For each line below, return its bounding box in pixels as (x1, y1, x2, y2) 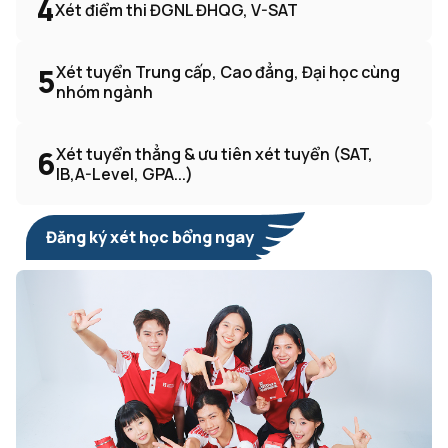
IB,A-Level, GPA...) (56, 163, 193, 186)
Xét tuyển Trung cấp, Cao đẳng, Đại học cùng (56, 61, 400, 84)
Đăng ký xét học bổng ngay (46, 226, 254, 249)
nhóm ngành (56, 81, 153, 104)
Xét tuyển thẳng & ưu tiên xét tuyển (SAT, (56, 143, 373, 166)
